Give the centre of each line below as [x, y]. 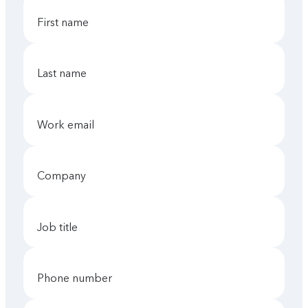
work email [71, 124]
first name [66, 22]
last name [65, 74]
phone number [78, 278]
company [66, 176]
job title [60, 227]
